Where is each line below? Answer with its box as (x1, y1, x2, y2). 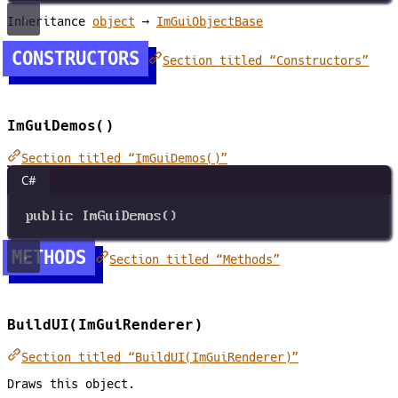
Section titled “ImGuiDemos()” (21, 151, 227, 166)
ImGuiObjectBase (156, 14, 263, 29)
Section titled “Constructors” (163, 53, 369, 68)
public (26, 207, 75, 225)
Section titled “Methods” (109, 252, 280, 267)
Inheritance (7, 14, 92, 29)
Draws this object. (7, 376, 135, 391)
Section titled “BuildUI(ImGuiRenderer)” (21, 350, 298, 365)
